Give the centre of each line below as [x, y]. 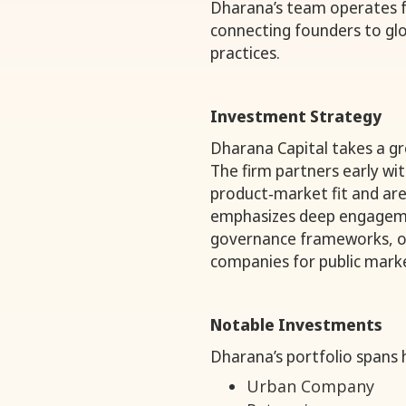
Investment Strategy [296, 116]
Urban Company [310, 387]
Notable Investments [296, 325]
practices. [245, 53]
